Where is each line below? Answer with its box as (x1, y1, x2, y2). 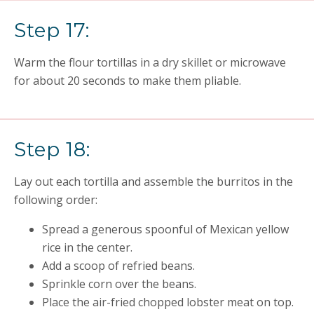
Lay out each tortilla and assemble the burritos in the (14, 174, 293, 189)
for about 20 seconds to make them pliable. (14, 73, 241, 88)
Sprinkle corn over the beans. (42, 276, 196, 292)
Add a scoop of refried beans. (42, 258, 195, 273)
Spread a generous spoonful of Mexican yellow (42, 221, 289, 237)
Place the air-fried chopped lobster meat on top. (42, 294, 294, 310)
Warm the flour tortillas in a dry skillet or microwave (14, 55, 286, 70)
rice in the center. (42, 240, 132, 255)
